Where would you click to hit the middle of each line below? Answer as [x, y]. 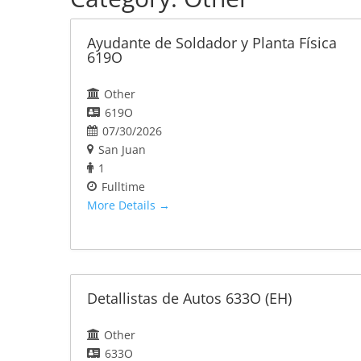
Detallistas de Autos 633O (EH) [189, 299]
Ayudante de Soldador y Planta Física [212, 43]
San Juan [122, 150]
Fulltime [123, 187]
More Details [123, 205]
